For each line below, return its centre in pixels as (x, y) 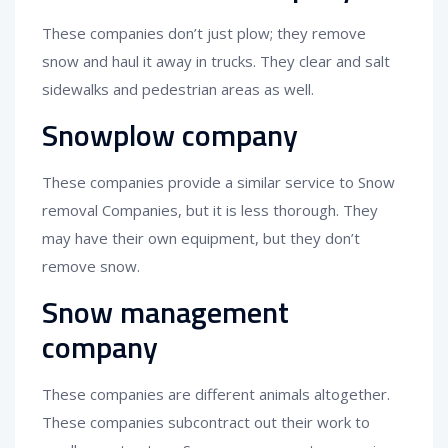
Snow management (165, 312)
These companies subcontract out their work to (206, 422)
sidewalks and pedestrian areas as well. (178, 89)
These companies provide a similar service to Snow (218, 182)
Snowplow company (170, 135)
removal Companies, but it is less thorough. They (210, 210)
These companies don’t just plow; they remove (204, 33)
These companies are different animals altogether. (216, 394)
